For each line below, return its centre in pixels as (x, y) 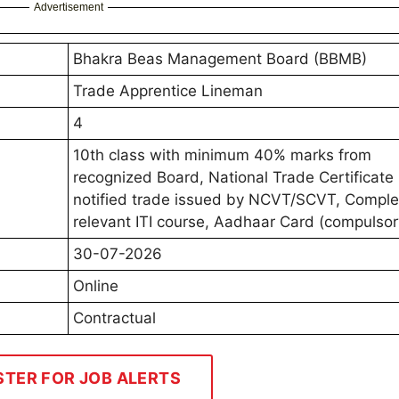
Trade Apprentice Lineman (168, 91)
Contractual (114, 318)
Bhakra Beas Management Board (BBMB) (220, 59)
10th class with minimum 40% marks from (222, 155)
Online (96, 286)
